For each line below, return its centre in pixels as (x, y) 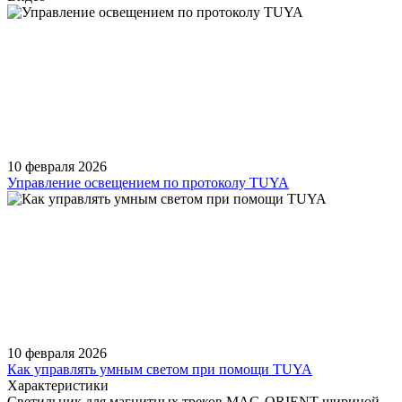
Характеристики (58, 385)
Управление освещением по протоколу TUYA (148, 182)
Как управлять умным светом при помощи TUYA (160, 369)
